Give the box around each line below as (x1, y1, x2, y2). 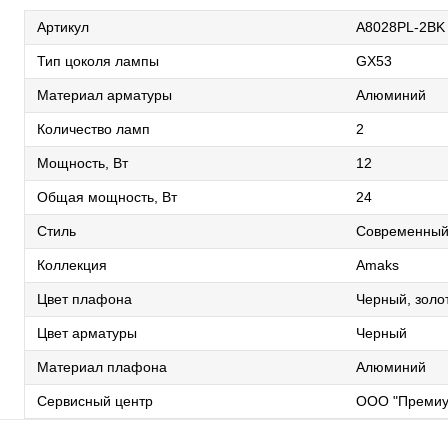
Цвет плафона (37, 291, 132, 307)
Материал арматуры (37, 87, 172, 103)
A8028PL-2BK (356, 19, 445, 35)
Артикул (37, 19, 89, 35)
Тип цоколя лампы (37, 53, 159, 69)
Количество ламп (37, 121, 150, 137)
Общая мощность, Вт (37, 189, 177, 205)
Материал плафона (37, 359, 167, 375)
